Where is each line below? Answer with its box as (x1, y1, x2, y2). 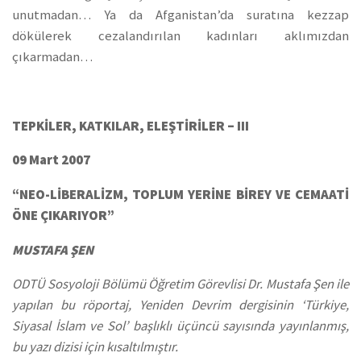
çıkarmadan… (12, 48, 93, 66)
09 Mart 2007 (12, 151, 90, 169)
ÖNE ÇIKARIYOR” (12, 207, 114, 224)
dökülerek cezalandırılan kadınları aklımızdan (12, 27, 349, 45)
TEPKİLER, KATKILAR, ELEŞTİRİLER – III (12, 117, 249, 135)
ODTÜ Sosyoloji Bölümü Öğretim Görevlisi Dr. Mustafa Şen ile (12, 276, 349, 293)
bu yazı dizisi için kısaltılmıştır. (12, 338, 178, 356)
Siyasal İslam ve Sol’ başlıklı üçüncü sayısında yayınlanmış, (12, 317, 349, 335)
